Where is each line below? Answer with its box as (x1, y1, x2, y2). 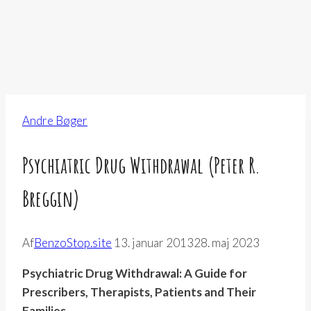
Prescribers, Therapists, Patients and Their (22, 285, 256, 300)
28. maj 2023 (194, 235, 260, 251)
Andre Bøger (22, 113, 87, 128)
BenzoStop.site (34, 235, 112, 251)
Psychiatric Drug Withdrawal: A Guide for (22, 266, 247, 281)
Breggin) (22, 183, 80, 212)
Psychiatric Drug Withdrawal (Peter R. (22, 150, 260, 179)
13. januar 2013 (114, 235, 194, 251)
